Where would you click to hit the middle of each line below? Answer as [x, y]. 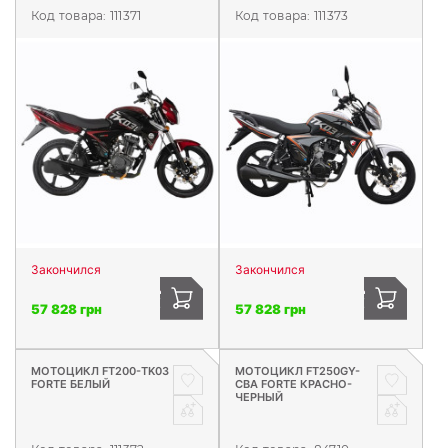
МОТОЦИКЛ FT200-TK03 [100, 370]
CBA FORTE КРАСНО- [293, 383]
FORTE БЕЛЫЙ [70, 383]
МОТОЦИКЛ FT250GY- [297, 370]
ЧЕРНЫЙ [259, 396]
